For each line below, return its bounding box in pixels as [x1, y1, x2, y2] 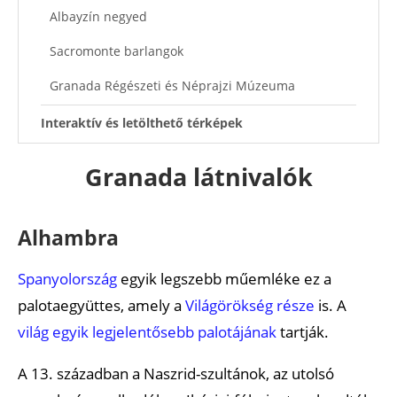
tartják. [276, 321, 329, 342]
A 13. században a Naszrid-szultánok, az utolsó [18, 362, 334, 384]
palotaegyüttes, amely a [18, 294, 185, 315]
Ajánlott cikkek [41, 149, 135, 167]
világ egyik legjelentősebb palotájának [18, 321, 276, 342]
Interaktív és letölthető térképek [41, 113, 243, 131]
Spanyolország [18, 268, 117, 289]
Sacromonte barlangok [50, 42, 183, 59]
